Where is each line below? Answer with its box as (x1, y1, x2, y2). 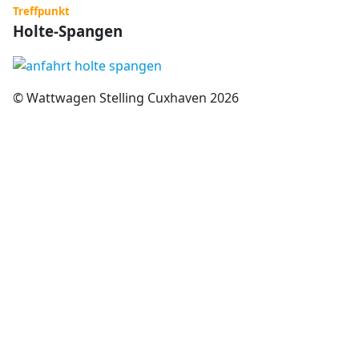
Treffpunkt (13, 3, 71, 18)
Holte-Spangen (13, 20, 123, 41)
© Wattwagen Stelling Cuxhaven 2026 (13, 89, 240, 107)
